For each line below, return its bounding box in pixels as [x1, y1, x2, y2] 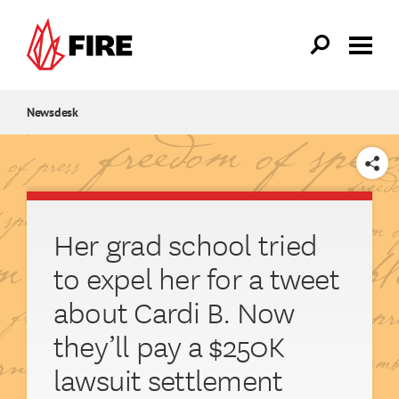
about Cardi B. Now [53, 289, 295, 334]
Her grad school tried [53, 222, 318, 266]
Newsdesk [27, 104, 78, 121]
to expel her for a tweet [53, 256, 339, 300]
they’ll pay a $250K [53, 323, 285, 368]
